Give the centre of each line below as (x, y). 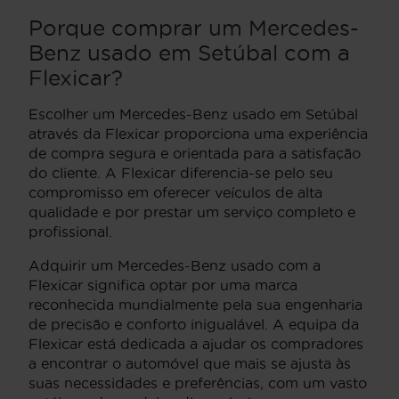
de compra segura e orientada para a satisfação (195, 154)
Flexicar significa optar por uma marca (163, 285)
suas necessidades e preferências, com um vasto (198, 383)
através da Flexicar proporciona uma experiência (198, 134)
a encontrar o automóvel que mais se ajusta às (190, 364)
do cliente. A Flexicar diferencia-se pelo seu (181, 173)
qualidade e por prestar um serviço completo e (192, 212)
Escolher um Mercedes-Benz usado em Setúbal (193, 114)
